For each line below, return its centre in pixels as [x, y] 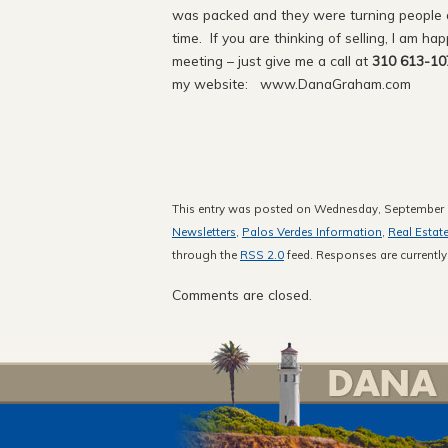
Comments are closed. [242, 294]
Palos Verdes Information [312, 232]
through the [206, 255]
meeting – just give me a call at [272, 61]
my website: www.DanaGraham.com [291, 84]
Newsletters [204, 232]
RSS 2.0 [262, 255]
